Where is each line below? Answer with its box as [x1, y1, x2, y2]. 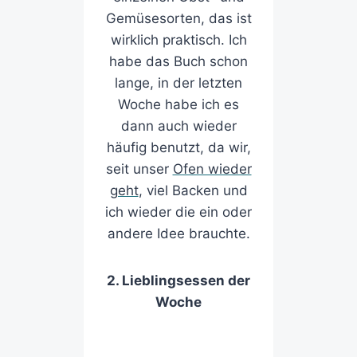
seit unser [105, 161, 173, 178]
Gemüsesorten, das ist [105, 10, 252, 27]
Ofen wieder [172, 161, 252, 178]
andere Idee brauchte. [107, 226, 250, 242]
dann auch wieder [120, 118, 237, 135]
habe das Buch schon [109, 53, 248, 70]
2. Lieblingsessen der [107, 273, 250, 289]
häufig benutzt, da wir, [106, 139, 251, 156]
